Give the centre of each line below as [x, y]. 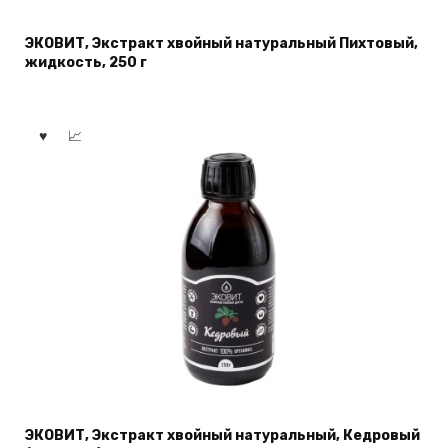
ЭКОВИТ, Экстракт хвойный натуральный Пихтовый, [221, 44]
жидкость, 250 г [86, 63]
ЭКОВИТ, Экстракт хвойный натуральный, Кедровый [222, 435]
